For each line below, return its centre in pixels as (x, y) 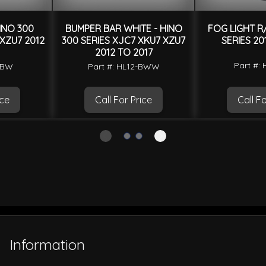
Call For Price (123, 100)
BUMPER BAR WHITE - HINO (123, 29)
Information (47, 245)
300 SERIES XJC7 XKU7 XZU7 (123, 41)
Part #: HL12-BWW (123, 67)
